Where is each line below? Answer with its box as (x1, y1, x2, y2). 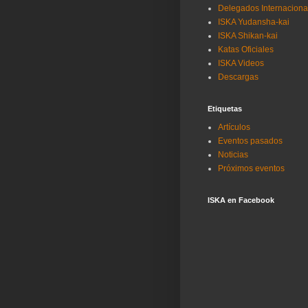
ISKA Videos (218, 58, 264, 68)
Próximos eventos (218, 163, 285, 173)
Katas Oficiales (218, 44, 274, 54)
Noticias (218, 149, 248, 159)
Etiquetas (208, 104, 242, 113)
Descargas (218, 71, 258, 82)
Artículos (218, 122, 250, 132)
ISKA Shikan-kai (218, 30, 278, 41)
